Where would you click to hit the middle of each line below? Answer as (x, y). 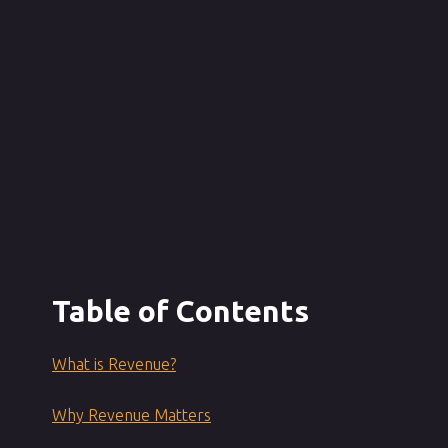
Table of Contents (180, 310)
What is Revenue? (114, 363)
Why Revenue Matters (131, 414)
